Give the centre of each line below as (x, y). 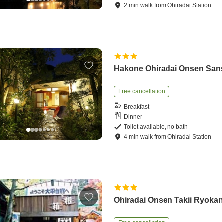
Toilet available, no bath (156, 127)
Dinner (133, 117)
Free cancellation (142, 91)
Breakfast (137, 106)
